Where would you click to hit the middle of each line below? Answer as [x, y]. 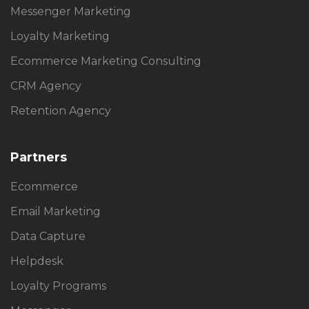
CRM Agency [46, 86]
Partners [39, 157]
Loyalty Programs [58, 286]
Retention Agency [61, 110]
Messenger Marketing [71, 11]
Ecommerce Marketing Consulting [106, 61]
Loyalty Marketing [60, 36]
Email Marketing [56, 211]
